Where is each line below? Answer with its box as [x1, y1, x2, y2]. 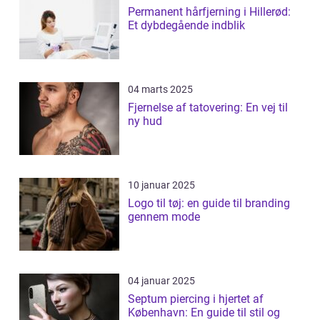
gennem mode [128, 210, 200, 224]
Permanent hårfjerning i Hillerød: [128, 5, 291, 19]
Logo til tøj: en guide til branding [128, 196, 290, 211]
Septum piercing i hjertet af [128, 292, 264, 306]
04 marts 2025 [128, 84, 193, 96]
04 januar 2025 [128, 275, 195, 287]
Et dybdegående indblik [128, 19, 245, 33]
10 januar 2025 [128, 179, 195, 191]
